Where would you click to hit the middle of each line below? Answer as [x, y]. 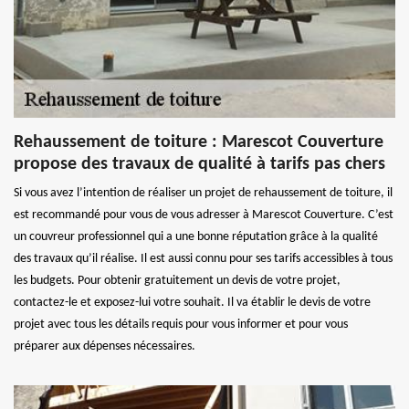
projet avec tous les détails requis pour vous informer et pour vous [181, 324]
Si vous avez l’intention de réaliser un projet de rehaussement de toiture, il [203, 193]
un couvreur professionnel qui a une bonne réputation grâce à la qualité [196, 236]
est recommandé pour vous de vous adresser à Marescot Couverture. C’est [204, 215]
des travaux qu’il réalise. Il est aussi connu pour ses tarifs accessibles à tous [203, 258]
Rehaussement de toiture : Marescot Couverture [199, 142]
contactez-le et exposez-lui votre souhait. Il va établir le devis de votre [192, 302]
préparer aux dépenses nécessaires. [105, 346]
